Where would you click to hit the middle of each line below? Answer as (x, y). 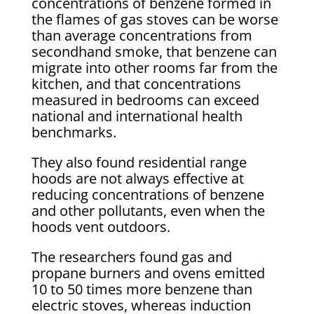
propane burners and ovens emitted (148, 273)
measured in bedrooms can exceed (145, 100)
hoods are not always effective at (137, 178)
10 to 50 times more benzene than (142, 289)
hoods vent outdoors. (101, 227)
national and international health (137, 116)
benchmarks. (74, 132)
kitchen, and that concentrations (136, 84)
